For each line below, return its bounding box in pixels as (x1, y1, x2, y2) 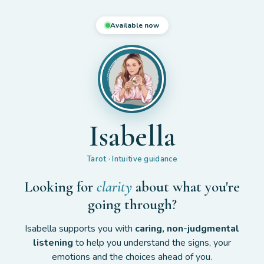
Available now (110, 21, 159, 30)
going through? (87, 196, 177, 214)
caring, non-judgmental (135, 222, 239, 236)
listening (33, 236, 73, 250)
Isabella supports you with (25, 222, 135, 236)
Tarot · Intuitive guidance (87, 153, 177, 164)
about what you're (132, 178, 240, 196)
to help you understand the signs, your (73, 236, 231, 250)
